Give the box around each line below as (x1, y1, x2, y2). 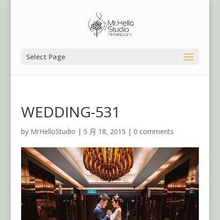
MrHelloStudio (30, 127, 76, 136)
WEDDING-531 (21, 102, 120, 122)
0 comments (133, 127, 174, 136)
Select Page (26, 52, 65, 61)
